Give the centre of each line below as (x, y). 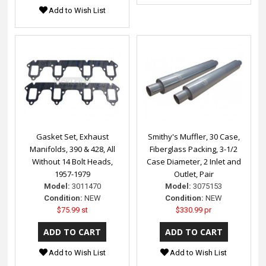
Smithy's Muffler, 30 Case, (194, 136)
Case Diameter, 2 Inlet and (194, 161)
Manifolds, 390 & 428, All (72, 149)
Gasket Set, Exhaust (72, 136)
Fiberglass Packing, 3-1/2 (194, 149)
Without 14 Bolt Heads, (72, 161)
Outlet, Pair (194, 174)
